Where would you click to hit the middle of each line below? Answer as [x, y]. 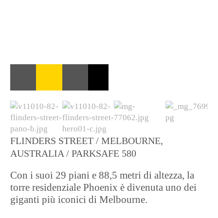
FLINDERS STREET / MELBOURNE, [87, 140]
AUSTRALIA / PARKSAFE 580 [73, 153]
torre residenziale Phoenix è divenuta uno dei [104, 188]
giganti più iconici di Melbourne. [79, 200]
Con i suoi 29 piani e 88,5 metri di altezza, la [102, 175]
